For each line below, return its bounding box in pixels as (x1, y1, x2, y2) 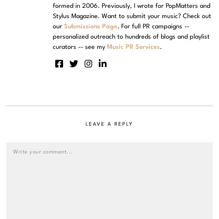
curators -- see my (53, 44, 108, 50)
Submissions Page (64, 23, 118, 30)
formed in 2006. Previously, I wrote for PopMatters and (53, 2, 211, 9)
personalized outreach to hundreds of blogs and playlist (53, 33, 210, 40)
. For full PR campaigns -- (117, 23, 190, 30)
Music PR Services (107, 44, 160, 50)
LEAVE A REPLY (86, 122, 133, 127)
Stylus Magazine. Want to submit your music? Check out (53, 13, 212, 20)
